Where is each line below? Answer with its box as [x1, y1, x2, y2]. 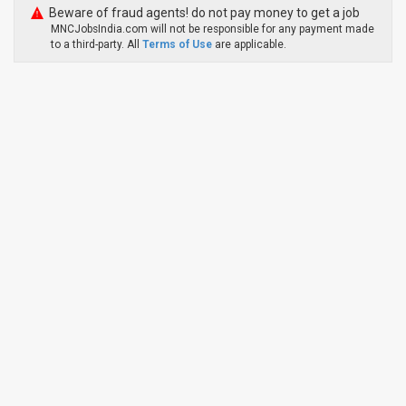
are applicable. [215, 38, 286, 51]
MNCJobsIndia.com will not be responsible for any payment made [51, 23, 374, 35]
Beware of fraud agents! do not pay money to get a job [48, 5, 360, 20]
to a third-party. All [51, 38, 142, 51]
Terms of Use [142, 38, 212, 51]
